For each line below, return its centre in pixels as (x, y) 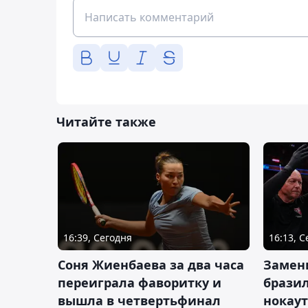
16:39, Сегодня (98, 238)
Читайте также (106, 122)
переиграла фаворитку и (140, 283)
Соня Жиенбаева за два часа (151, 265)
